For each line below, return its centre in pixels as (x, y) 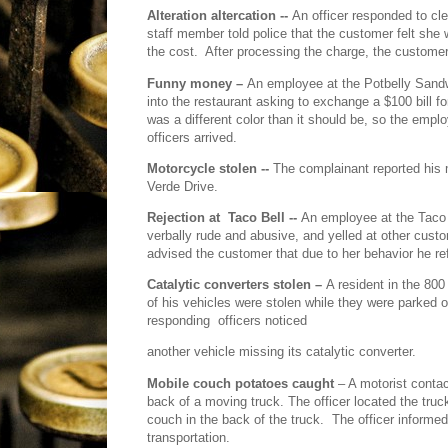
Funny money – (197, 83)
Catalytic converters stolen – (236, 285)
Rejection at (183, 218)
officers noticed (262, 321)
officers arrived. (192, 137)
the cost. (172, 52)
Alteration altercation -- (219, 16)
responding (178, 321)
